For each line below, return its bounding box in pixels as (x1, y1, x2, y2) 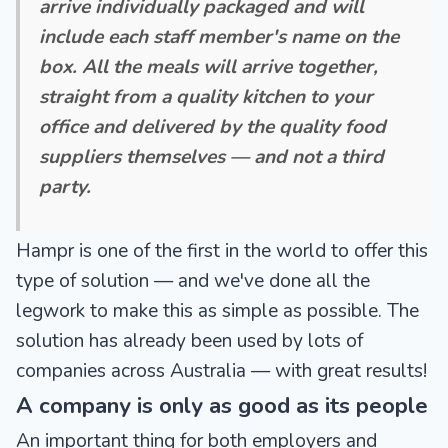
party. (39, 173, 92, 200)
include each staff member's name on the (39, 23, 400, 50)
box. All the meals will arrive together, (39, 53, 379, 80)
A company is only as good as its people (16, 389, 428, 421)
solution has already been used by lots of (16, 327, 363, 354)
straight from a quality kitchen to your (39, 83, 374, 110)
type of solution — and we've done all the (16, 267, 370, 294)
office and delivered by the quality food (39, 113, 387, 140)
